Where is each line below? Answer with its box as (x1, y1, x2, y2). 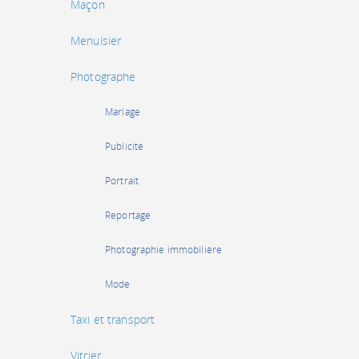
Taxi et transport (71, 312, 155, 327)
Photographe (71, 69, 136, 84)
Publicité (105, 139, 144, 153)
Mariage (105, 105, 140, 119)
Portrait (105, 174, 139, 188)
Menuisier (71, 33, 122, 48)
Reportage (105, 208, 151, 222)
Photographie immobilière (105, 243, 223, 256)
